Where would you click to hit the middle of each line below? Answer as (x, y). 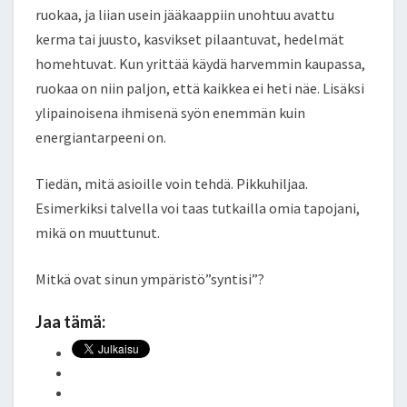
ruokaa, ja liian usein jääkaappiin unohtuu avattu (185, 14)
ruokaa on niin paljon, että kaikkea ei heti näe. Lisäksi (200, 88)
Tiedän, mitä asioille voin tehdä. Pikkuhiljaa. (172, 183)
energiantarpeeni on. (101, 137)
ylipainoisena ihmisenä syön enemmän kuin (170, 112)
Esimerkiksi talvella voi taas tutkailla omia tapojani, (198, 208)
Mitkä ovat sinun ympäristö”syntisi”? (150, 278)
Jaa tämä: (70, 321)
